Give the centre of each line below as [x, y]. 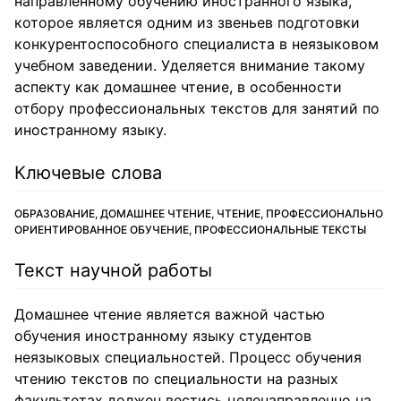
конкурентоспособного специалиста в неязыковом [196, 44]
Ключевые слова [88, 173]
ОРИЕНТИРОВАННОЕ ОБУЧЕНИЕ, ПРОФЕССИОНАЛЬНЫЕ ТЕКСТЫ [190, 230]
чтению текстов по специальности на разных [176, 379]
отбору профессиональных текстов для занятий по [197, 108]
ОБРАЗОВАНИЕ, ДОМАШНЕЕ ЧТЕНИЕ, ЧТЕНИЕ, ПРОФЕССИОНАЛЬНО [199, 213]
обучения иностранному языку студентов [163, 336]
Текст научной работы [113, 270]
